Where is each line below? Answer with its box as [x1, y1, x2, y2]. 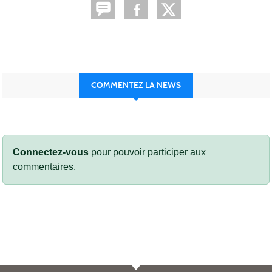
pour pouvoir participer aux [89, 146, 206, 157]
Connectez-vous [13, 146, 89, 157]
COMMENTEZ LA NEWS [91, 80, 181, 90]
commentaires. [13, 161, 76, 172]
